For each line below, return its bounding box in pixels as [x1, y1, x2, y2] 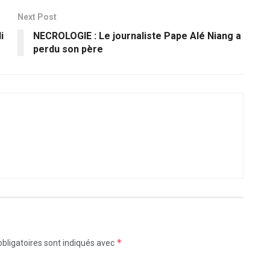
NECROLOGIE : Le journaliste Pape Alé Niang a [33, 30, 241, 42]
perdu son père [33, 43, 103, 55]
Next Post [17, 11, 57, 22]
